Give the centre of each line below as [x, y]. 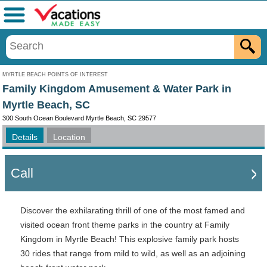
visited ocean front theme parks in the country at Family [125, 225]
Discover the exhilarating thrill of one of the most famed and [133, 210]
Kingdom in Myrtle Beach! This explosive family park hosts [130, 239]
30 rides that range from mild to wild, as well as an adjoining [133, 253]
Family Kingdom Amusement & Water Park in [117, 89]
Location [69, 137]
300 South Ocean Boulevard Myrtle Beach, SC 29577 [79, 118]
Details [25, 137]
